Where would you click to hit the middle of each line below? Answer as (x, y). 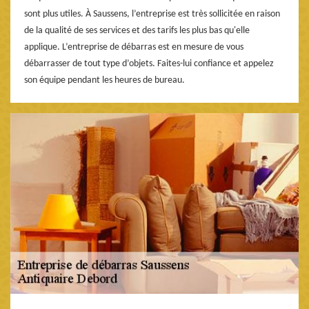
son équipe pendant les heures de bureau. (104, 80)
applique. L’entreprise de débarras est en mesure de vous (134, 47)
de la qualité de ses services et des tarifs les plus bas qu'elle (137, 30)
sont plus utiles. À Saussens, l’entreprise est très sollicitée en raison (152, 14)
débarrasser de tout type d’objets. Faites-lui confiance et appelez (149, 63)
